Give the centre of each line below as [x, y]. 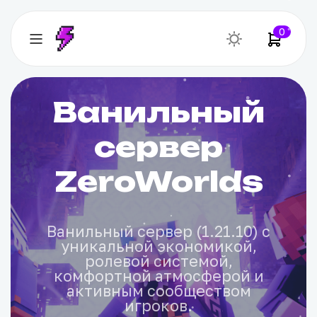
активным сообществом [158, 291]
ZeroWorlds [158, 181]
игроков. [158, 306]
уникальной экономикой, [158, 246]
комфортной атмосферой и [158, 276]
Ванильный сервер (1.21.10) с [158, 231]
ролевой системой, [158, 261]
